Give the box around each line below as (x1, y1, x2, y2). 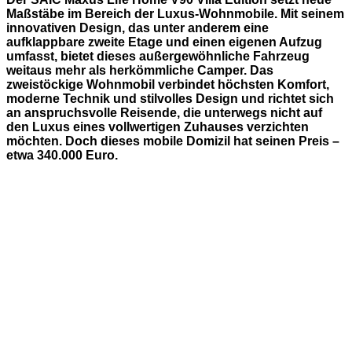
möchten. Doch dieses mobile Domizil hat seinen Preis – (6, 134, 339, 148)
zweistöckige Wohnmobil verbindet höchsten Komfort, (6, 78, 329, 92)
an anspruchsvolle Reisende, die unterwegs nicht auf (6, 106, 322, 120)
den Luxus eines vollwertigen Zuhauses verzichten (6, 120, 309, 134)
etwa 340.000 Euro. (6, 148, 118, 163)
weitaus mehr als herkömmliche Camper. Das (6, 64, 273, 78)
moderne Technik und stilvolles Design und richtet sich (6, 92, 334, 106)
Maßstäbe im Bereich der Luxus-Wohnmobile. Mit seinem (6, 7, 344, 21)
